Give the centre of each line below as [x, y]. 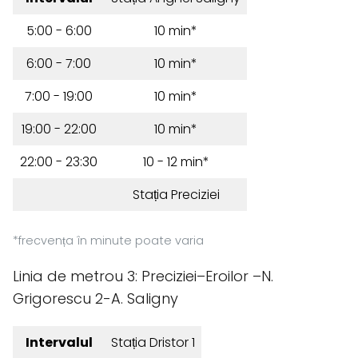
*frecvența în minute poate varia [108, 241]
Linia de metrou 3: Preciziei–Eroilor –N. [143, 276]
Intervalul [59, 342]
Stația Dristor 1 [153, 342]
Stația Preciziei [176, 195]
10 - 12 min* [176, 162]
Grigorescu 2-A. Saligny [95, 298]
